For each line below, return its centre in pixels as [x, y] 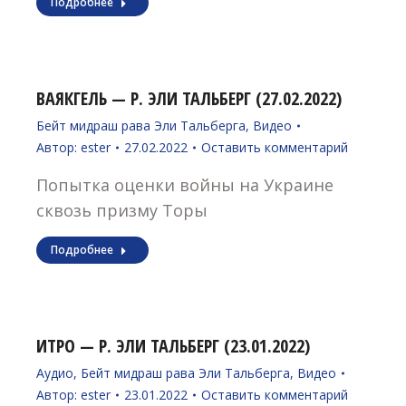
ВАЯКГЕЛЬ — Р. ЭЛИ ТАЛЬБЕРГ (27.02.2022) [189, 98]
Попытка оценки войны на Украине [185, 185]
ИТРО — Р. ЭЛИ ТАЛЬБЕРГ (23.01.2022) [173, 346]
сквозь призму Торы [122, 210]
